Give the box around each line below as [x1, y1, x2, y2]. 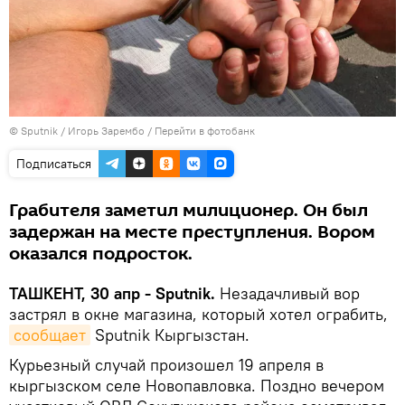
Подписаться [16, 155, 91, 172]
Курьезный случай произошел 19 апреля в [9, 353, 324, 375]
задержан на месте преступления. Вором [9, 219, 375, 245]
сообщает [14, 324, 86, 345]
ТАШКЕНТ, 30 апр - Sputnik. [9, 282, 215, 304]
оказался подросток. [9, 240, 193, 267]
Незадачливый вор [215, 282, 360, 304]
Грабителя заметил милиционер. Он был [9, 197, 368, 223]
